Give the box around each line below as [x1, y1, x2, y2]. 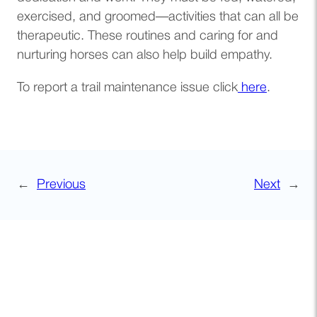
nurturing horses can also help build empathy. [17, 50, 272, 62]
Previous [37, 179, 86, 191]
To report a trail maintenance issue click [17, 81, 238, 94]
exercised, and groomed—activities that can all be [17, 11, 299, 24]
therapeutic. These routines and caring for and [17, 30, 278, 43]
